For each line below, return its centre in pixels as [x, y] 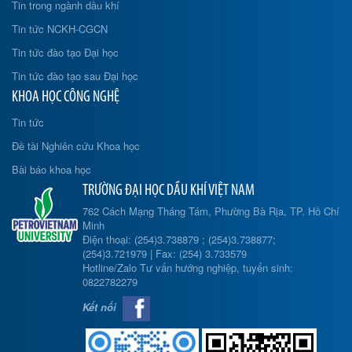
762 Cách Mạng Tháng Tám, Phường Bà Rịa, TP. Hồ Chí [211, 211]
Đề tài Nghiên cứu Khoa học [76, 145]
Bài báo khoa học [51, 169]
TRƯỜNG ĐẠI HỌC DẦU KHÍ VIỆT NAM [169, 191]
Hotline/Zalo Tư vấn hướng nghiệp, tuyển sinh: [188, 267]
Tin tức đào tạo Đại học [65, 52]
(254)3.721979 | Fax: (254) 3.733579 [165, 253]
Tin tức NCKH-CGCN [60, 28]
